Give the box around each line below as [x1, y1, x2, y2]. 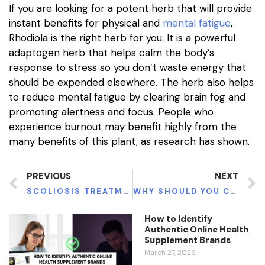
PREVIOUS [27, 170, 71, 183]
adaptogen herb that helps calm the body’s [9, 46, 214, 59]
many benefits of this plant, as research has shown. [9, 134, 250, 148]
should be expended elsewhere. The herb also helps [9, 75, 254, 89]
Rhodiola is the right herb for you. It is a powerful [9, 31, 235, 44]
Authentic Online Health [144, 224, 248, 236]
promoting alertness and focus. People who [9, 105, 214, 118]
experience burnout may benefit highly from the [9, 119, 237, 133]
